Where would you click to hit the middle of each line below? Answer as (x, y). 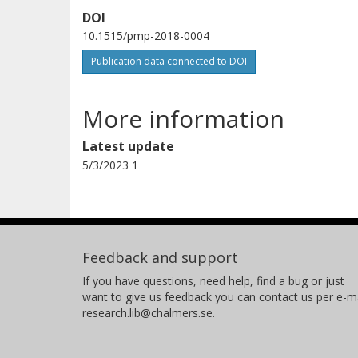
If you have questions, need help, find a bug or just (213, 281)
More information (183, 119)
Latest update (128, 147)
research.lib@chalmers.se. (149, 313)
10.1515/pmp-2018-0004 (146, 36)
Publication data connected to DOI (169, 62)
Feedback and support (160, 258)
